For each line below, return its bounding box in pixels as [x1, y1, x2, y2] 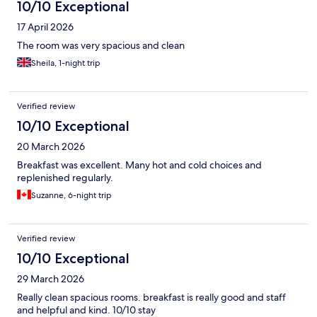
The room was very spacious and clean [17, 39, 185, 52]
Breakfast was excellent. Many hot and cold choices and [17, 158, 262, 172]
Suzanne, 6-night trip [31, 190, 112, 202]
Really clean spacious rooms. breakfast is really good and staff [17, 291, 286, 304]
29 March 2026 [17, 272, 84, 286]
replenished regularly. [17, 171, 113, 185]
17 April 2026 [17, 21, 74, 34]
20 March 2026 [17, 140, 85, 154]
